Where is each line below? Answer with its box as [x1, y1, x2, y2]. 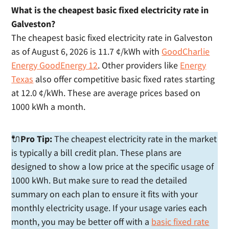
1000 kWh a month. [11, 101, 86, 112]
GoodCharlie [162, 45, 210, 57]
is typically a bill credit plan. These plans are [11, 147, 182, 158]
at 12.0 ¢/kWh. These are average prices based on [11, 87, 201, 99]
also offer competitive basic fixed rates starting [33, 73, 215, 85]
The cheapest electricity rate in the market [52, 133, 217, 145]
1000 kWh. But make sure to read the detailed [11, 174, 188, 186]
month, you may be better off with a [11, 216, 152, 227]
